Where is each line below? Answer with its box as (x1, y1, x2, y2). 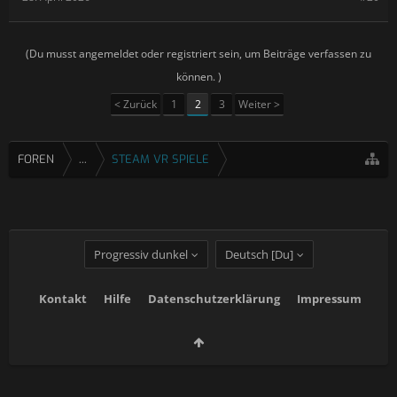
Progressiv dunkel (93, 245, 188, 262)
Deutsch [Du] (224, 245, 293, 262)
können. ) (175, 69, 222, 84)
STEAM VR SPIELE (112, 152, 209, 167)
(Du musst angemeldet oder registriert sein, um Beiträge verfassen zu (26, 46, 371, 61)
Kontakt (38, 290, 87, 307)
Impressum (296, 290, 362, 307)
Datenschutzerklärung (147, 290, 280, 307)
